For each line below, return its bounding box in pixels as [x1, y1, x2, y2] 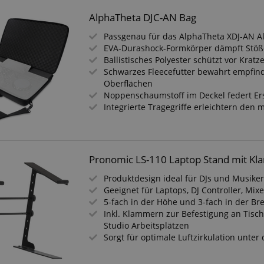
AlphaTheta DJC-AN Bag [89, 11, 197, 24]
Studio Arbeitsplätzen [104, 220, 190, 231]
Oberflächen [104, 78, 153, 89]
